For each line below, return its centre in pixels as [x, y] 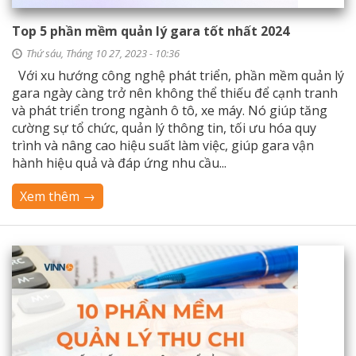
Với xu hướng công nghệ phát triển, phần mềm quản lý [178, 75]
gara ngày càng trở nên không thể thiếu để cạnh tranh [175, 93]
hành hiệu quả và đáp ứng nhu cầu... [119, 163]
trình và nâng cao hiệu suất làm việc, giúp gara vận [163, 145]
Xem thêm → [58, 196]
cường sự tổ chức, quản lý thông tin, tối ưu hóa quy [164, 128]
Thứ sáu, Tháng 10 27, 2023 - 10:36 [103, 53]
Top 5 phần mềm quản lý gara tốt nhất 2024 [151, 31]
